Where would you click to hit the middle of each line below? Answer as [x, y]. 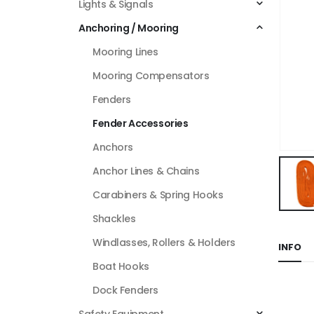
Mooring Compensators [151, 75]
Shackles [114, 218]
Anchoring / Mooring [129, 28]
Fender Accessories [141, 123]
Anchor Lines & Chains [146, 171]
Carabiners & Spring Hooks [158, 194]
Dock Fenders [125, 290]
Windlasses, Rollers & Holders [164, 242]
